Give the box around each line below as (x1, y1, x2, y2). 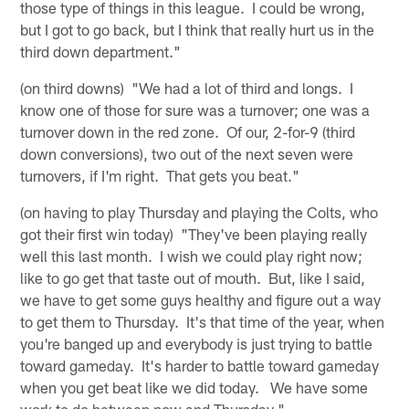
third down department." (20, 41, 182, 60)
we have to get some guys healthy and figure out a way (20, 289, 382, 309)
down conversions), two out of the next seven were (20, 143, 354, 163)
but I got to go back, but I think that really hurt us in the (20, 19, 375, 38)
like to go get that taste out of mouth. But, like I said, (20, 267, 366, 287)
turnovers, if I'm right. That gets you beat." (20, 165, 300, 184)
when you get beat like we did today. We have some (20, 377, 369, 396)
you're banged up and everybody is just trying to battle (20, 333, 373, 352)
